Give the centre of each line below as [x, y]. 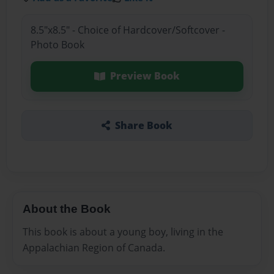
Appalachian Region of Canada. [94, 248]
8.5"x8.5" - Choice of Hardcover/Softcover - [128, 30]
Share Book [143, 125]
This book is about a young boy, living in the [123, 232]
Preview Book [145, 76]
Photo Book [57, 45]
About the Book [67, 209]
